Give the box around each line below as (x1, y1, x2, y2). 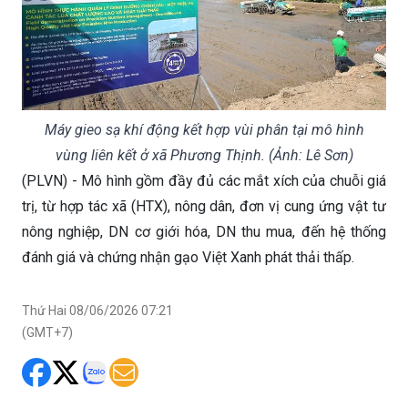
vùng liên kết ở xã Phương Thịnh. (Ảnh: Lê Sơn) (55, 146, 353, 164)
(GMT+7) (22, 324, 73, 340)
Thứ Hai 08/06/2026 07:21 (22, 302, 173, 318)
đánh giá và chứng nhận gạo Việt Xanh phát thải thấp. (22, 248, 354, 266)
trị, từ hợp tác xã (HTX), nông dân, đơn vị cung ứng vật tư (22, 197, 386, 215)
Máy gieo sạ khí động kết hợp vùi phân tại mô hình (44, 120, 364, 138)
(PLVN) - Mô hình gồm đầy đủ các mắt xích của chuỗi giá (22, 171, 386, 189)
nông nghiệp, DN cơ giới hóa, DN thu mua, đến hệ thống (22, 222, 386, 240)
